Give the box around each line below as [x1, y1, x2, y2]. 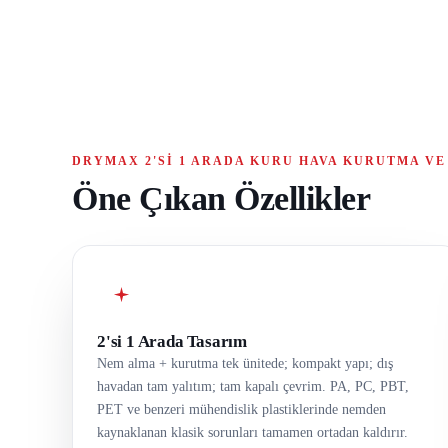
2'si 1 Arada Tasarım [97, 332, 247, 352]
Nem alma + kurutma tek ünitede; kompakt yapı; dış [97, 356, 393, 372]
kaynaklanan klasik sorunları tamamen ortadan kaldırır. [97, 425, 408, 441]
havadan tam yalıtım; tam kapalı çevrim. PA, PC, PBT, [97, 379, 409, 395]
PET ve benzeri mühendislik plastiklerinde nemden [97, 402, 386, 418]
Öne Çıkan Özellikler [72, 180, 370, 218]
